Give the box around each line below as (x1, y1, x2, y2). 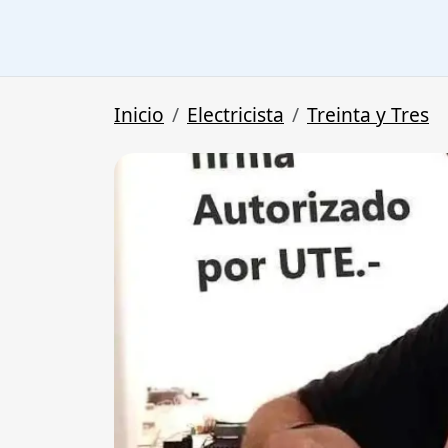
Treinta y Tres (307, 101, 429, 129)
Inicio (114, 101, 164, 129)
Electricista (187, 101, 284, 129)
